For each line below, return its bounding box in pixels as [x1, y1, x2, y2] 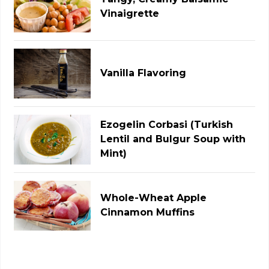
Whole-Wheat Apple [100, 192, 207, 204]
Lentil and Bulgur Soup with [100, 133, 246, 145]
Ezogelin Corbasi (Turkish [100, 119, 234, 131]
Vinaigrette [100, 8, 160, 20]
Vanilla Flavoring [100, 67, 187, 79]
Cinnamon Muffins [100, 207, 195, 219]
